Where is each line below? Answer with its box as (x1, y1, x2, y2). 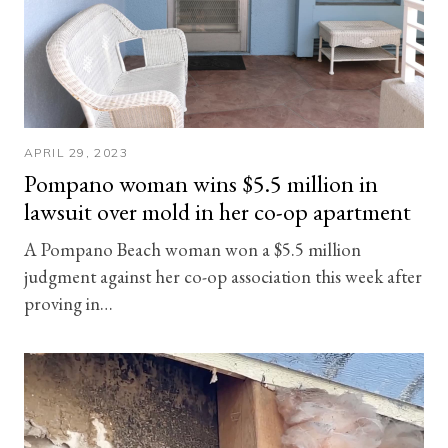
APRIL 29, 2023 (24, 144, 129, 160)
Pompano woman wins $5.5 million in (24, 167, 378, 199)
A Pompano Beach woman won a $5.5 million (24, 236, 361, 261)
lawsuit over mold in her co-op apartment (24, 195, 411, 227)
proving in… (24, 290, 113, 315)
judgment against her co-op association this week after (24, 263, 422, 288)
